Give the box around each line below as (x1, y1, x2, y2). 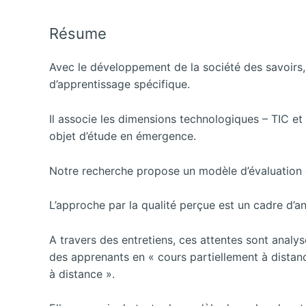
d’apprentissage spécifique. (49, 77, 190, 92)
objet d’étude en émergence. (49, 128, 196, 143)
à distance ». (49, 266, 115, 281)
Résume (49, 25, 107, 43)
